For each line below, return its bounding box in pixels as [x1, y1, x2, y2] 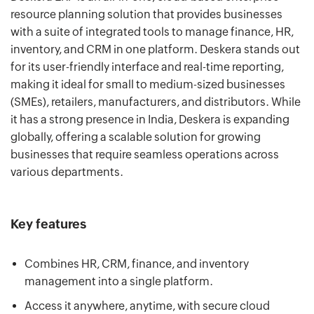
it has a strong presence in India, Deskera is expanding [11, 113, 289, 127]
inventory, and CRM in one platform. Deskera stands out [11, 43, 300, 57]
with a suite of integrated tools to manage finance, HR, [11, 25, 294, 39]
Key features [11, 217, 86, 232]
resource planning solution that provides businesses [11, 8, 282, 22]
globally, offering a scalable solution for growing [11, 130, 261, 144]
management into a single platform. [25, 275, 213, 289]
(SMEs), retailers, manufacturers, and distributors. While [11, 95, 301, 109]
